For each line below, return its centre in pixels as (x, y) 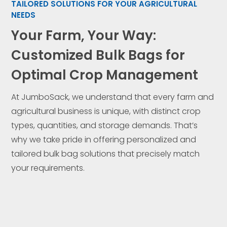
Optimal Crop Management (105, 75)
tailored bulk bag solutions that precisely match (106, 154)
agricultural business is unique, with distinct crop (106, 111)
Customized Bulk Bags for (98, 55)
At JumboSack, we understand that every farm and (113, 97)
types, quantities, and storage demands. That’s (105, 125)
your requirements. (48, 168)
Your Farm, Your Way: (84, 35)
